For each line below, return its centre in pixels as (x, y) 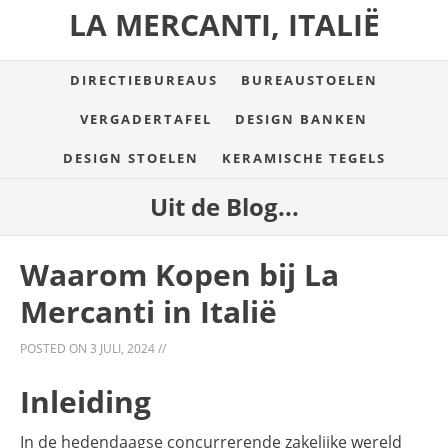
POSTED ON (55, 348)
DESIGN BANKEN (301, 119)
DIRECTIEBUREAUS (144, 80)
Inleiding (85, 401)
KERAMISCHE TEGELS (303, 158)
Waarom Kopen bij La (179, 274)
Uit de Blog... (224, 206)
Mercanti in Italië (148, 311)
